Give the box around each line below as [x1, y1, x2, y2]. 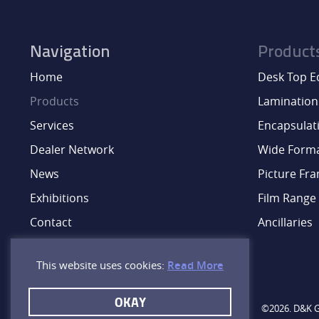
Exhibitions [30, 189, 89, 206]
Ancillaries [258, 214, 313, 230]
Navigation [30, 43, 110, 61]
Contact [30, 214, 72, 230]
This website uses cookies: [36, 258, 167, 272]
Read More [167, 258, 224, 273]
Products [30, 93, 79, 109]
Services [30, 117, 74, 133]
